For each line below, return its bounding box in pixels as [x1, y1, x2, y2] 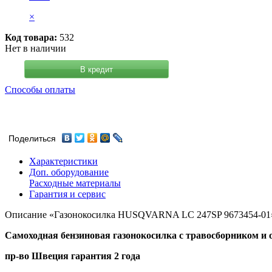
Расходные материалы [29, 178, 121, 189]
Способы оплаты [5, 84, 75, 95]
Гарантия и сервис [29, 189, 106, 200]
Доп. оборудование [29, 167, 109, 178]
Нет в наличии [5, 43, 66, 54]
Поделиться [8, 134, 56, 144]
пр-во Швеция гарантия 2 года [5, 251, 140, 262]
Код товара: [5, 32, 57, 43]
